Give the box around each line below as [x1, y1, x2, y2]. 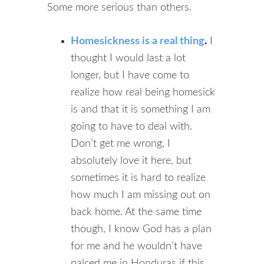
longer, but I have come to [71, 70, 189, 81]
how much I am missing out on [71, 190, 210, 200]
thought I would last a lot [71, 53, 186, 64]
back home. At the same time [71, 207, 202, 217]
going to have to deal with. [71, 121, 192, 132]
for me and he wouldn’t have [71, 241, 202, 252]
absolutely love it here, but [71, 156, 192, 166]
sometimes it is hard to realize [71, 173, 206, 183]
